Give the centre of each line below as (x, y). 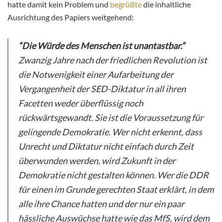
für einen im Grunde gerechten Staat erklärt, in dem (116, 189)
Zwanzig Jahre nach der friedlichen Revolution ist (113, 60)
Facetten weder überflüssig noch (81, 103)
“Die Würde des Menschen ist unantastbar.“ (102, 45)
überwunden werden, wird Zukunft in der (97, 160)
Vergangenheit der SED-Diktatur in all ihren (102, 88)
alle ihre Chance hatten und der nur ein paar (101, 203)
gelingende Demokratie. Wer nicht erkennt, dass (110, 132)
